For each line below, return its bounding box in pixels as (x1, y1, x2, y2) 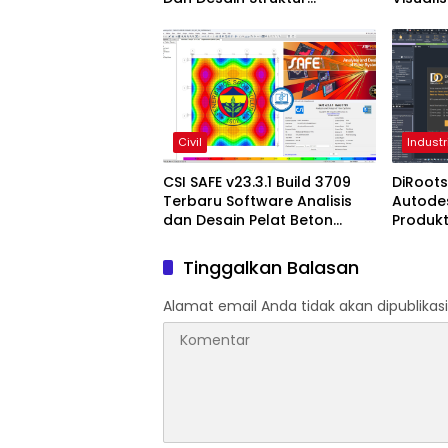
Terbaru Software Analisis (163, 191, 352, 212)
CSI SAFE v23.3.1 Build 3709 (163, 172, 351, 193)
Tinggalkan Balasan (183, 255, 359, 281)
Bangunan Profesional (163, 7, 325, 28)
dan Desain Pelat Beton (163, 210, 333, 231)
